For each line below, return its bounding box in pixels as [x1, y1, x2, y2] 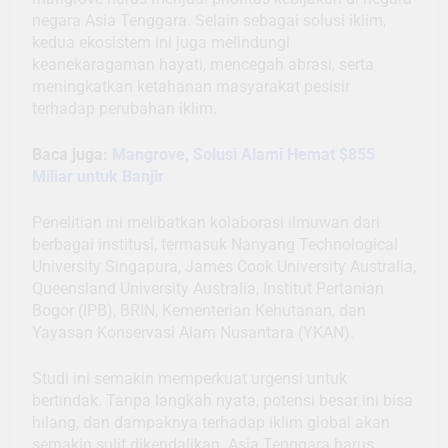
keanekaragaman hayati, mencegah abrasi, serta [32, 54, 374, 74]
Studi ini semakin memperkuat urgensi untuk [32, 368, 347, 388]
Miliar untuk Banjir [32, 166, 164, 186]
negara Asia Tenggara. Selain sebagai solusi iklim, [32, 10, 386, 30]
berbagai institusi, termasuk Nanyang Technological [32, 234, 398, 254]
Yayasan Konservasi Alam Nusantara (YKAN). [32, 322, 354, 342]
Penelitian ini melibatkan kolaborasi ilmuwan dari [32, 212, 380, 232]
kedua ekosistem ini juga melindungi [32, 32, 290, 52]
